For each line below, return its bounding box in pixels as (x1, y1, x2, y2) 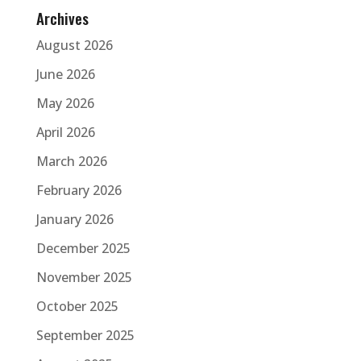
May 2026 (35, 94, 94, 113)
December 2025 (35, 239, 131, 258)
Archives (35, 6, 89, 30)
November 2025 (35, 268, 132, 287)
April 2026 (35, 123, 95, 142)
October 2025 (35, 297, 118, 316)
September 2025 (35, 326, 135, 345)
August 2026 (35, 36, 113, 55)
